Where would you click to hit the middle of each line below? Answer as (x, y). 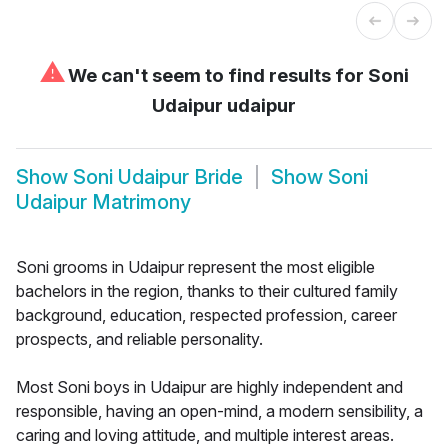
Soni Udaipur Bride (158, 177)
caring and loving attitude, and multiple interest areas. (205, 434)
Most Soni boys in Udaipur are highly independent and (209, 386)
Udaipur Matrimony (103, 202)
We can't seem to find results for (215, 75)
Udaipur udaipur (224, 105)
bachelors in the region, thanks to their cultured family (207, 290)
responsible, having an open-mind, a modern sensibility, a (219, 410)
